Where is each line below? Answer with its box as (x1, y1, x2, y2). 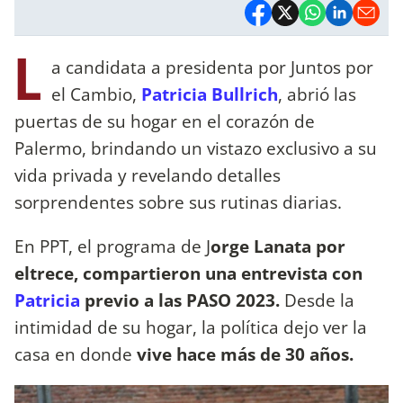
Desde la (280, 287, 354, 312)
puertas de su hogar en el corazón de (14, 108, 315, 133)
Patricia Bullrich (141, 81, 278, 106)
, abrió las (278, 81, 356, 106)
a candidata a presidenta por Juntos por (51, 54, 373, 79)
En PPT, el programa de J (14, 233, 210, 258)
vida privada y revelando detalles (14, 162, 281, 187)
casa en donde (14, 341, 137, 366)
